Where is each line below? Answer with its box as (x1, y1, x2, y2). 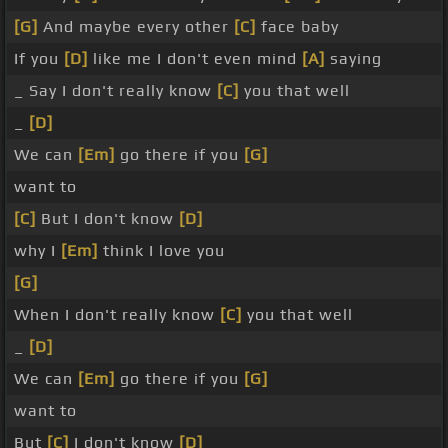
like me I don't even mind (88, 49, 302, 69)
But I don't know (36, 209, 179, 229)
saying (325, 49, 382, 69)
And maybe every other (38, 17, 234, 37)
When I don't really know (14, 305, 220, 325)
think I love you (98, 241, 225, 261)
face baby (256, 17, 339, 37)
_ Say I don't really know (14, 81, 217, 101)
